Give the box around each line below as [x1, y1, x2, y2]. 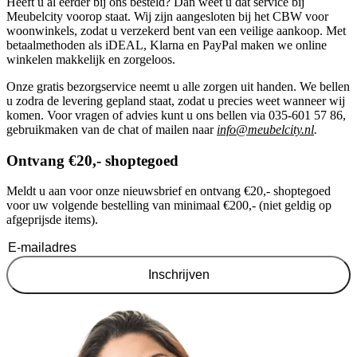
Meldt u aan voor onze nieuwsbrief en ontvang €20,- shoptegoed [6, 184, 331, 198]
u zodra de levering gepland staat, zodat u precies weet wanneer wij [6, 93, 345, 108]
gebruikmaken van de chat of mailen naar [6, 122, 217, 136]
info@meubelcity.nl [217, 122, 314, 136]
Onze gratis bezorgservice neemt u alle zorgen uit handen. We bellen [6, 79, 350, 93]
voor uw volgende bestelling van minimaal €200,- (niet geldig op [6, 198, 331, 213]
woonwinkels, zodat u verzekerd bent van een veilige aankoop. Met [6, 23, 346, 37]
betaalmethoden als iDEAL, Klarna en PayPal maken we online [6, 37, 327, 52]
